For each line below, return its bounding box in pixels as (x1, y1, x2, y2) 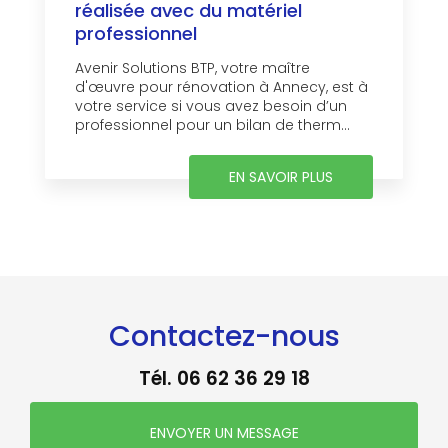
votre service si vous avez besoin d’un (75, 96, 347, 117)
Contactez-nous (108, 316, 340, 357)
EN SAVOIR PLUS (229, 167, 333, 188)
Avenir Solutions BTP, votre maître (75, 58, 310, 79)
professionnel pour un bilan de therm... (75, 115, 350, 136)
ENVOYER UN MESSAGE (149, 423, 299, 444)
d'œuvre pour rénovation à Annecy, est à (75, 77, 368, 98)
